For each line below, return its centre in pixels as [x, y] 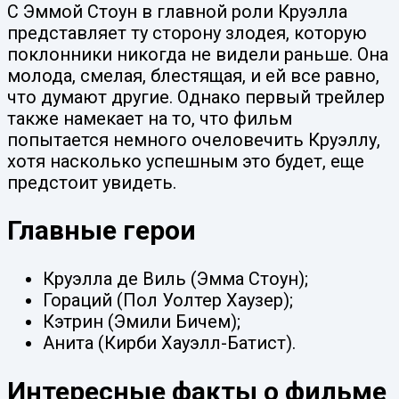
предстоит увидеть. [92, 182]
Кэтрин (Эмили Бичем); [142, 322]
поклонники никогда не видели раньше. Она [198, 54]
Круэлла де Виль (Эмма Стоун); [175, 279]
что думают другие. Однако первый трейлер [196, 97]
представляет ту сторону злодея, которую [187, 33]
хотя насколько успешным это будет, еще [186, 161]
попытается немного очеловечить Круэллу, [194, 139]
